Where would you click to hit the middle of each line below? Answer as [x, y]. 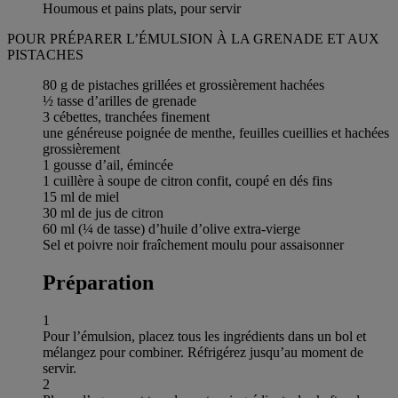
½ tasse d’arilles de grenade [119, 100]
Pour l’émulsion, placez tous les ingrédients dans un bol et [204, 336]
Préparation [98, 282]
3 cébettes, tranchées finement [126, 116]
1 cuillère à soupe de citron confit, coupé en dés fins [187, 180]
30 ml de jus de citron [103, 212]
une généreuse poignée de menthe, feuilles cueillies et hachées [216, 132]
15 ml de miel [81, 196]
